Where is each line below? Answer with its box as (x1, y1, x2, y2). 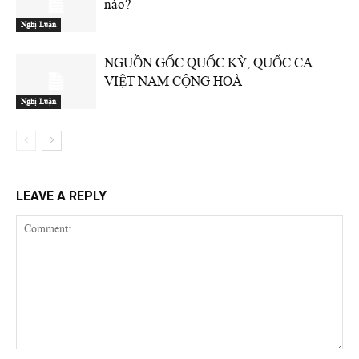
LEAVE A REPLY (16, 188, 107, 204)
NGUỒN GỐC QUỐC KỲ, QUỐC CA (104, 55, 312, 71)
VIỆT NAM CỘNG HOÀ (104, 74, 242, 89)
